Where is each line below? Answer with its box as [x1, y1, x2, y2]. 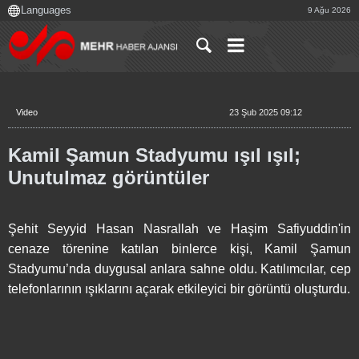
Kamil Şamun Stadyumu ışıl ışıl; [8, 144, 301, 166]
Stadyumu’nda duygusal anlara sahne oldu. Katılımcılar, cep [8, 262, 351, 276]
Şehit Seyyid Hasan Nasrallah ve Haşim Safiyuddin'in [8, 222, 351, 236]
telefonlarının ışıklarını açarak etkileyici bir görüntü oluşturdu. [8, 282, 350, 296]
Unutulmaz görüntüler [8, 167, 209, 188]
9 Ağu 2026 [308, 6, 351, 14]
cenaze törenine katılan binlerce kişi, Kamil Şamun [8, 242, 351, 256]
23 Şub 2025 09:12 [228, 107, 302, 117]
